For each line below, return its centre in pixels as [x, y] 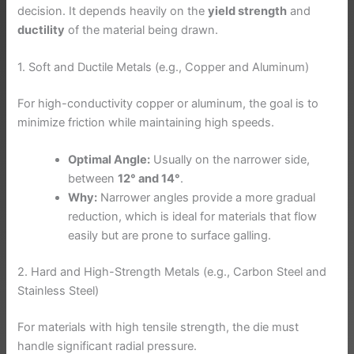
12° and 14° [149, 179]
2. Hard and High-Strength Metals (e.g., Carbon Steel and [172, 272]
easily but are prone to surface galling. [170, 236]
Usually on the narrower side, [230, 160]
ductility [41, 30]
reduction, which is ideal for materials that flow [193, 217]
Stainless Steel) [58, 291]
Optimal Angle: [109, 160]
